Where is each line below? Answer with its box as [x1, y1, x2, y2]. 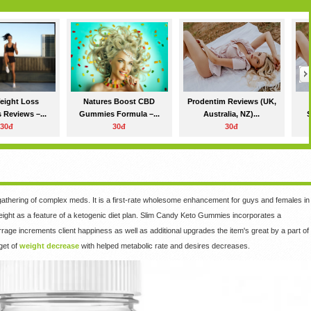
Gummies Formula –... [78, 110, 160, 119]
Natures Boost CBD [83, 97, 155, 106]
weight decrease [19, 242, 79, 251]
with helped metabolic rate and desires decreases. [78, 242, 250, 251]
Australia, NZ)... [203, 110, 260, 119]
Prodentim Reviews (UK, [187, 97, 276, 106]
